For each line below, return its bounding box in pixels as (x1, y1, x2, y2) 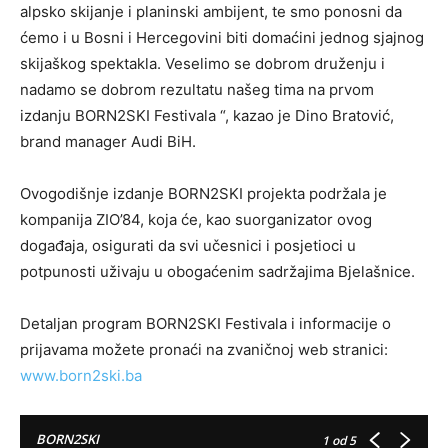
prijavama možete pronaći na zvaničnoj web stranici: (20, 340, 388, 360)
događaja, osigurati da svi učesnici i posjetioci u (20, 236, 356, 256)
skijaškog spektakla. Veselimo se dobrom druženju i (20, 54, 385, 74)
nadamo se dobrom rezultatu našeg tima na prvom (20, 80, 374, 100)
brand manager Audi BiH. (20, 132, 196, 152)
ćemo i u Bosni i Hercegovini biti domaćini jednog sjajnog (20, 28, 424, 48)
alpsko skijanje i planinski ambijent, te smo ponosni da (20, 2, 402, 22)
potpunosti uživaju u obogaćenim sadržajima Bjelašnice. (20, 262, 415, 282)
